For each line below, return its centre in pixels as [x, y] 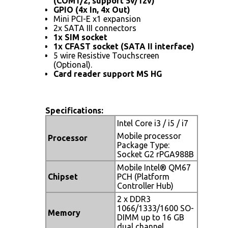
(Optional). [73, 64]
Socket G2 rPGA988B [155, 154]
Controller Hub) [145, 186]
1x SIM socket [80, 37]
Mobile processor [149, 136]
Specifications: [74, 110]
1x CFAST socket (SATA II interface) [124, 46]
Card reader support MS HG [108, 74]
